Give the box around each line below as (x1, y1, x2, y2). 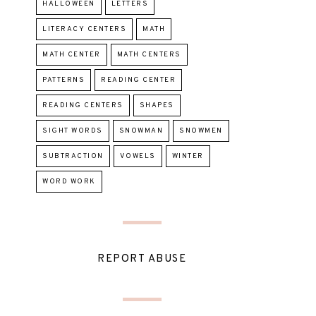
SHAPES (139, 100, 174, 110)
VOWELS (119, 151, 156, 161)
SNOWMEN (179, 126, 223, 135)
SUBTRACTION (42, 151, 104, 161)
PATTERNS (42, 75, 85, 85)
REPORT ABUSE (97, 252, 186, 266)
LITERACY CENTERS (42, 24, 126, 34)
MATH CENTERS (116, 49, 181, 59)
